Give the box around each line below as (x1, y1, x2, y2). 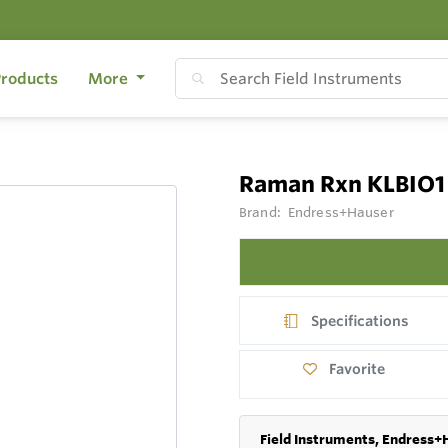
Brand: (239, 204, 284, 220)
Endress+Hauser (287, 204, 394, 220)
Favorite (329, 360, 386, 379)
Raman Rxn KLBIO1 (239, 171, 445, 197)
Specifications (311, 311, 410, 330)
